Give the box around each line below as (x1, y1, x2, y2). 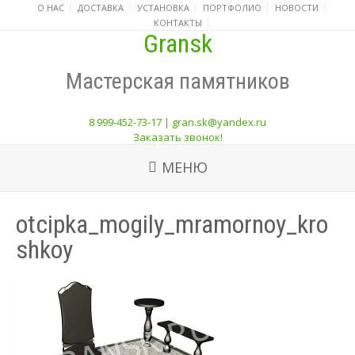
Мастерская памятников (65, 67, 290, 94)
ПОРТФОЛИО (202, 2, 261, 13)
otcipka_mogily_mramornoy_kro (16, 208, 328, 239)
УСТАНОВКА (136, 2, 189, 13)
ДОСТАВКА (77, 2, 124, 13)
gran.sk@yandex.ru (172, 114, 266, 129)
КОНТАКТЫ (153, 17, 202, 29)
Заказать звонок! (132, 129, 223, 144)
